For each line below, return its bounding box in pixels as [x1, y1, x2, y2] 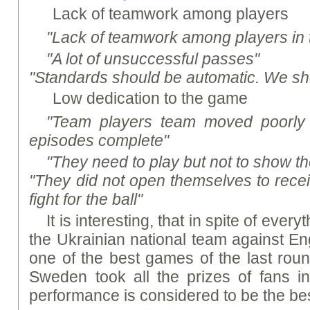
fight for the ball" [29, 190, 143, 208]
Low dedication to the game [53, 89, 248, 107]
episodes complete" [29, 131, 170, 149]
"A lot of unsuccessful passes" [46, 50, 260, 68]
